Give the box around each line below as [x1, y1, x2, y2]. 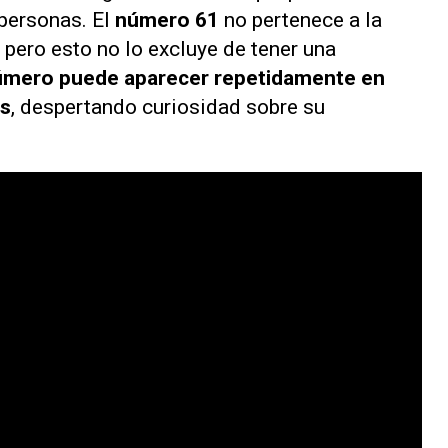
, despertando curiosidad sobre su [11, 95, 325, 119]
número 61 [115, 8, 219, 32]
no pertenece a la [219, 8, 382, 32]
